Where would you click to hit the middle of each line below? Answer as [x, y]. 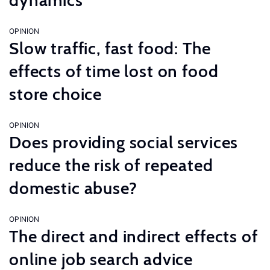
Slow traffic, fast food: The [110, 48]
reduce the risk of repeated [111, 165]
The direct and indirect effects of [133, 236]
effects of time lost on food [114, 71]
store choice [56, 94]
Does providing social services [124, 142]
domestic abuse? [73, 188]
